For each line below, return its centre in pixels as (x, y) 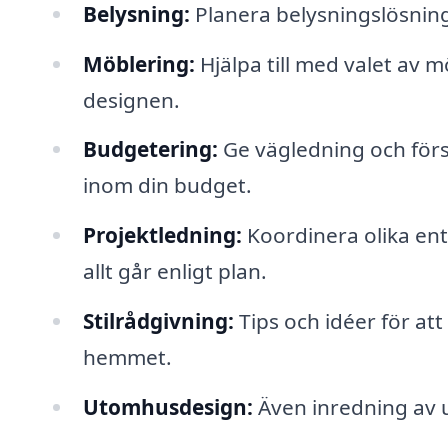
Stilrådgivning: (158, 321)
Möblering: (138, 63)
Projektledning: (162, 235)
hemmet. (127, 357)
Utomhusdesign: (167, 407)
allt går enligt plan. (174, 271)
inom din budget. (167, 185)
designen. (131, 99)
